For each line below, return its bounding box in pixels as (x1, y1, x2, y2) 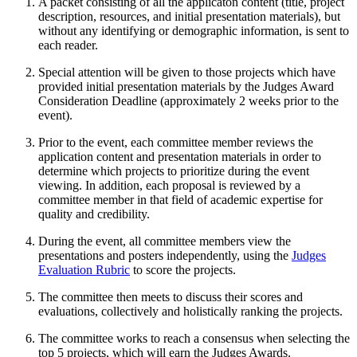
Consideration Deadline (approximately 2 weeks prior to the (38, 93, 339, 108)
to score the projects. (133, 262, 239, 277)
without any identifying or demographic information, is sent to (38, 23, 349, 37)
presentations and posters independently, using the (38, 248, 288, 262)
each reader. (38, 37, 98, 52)
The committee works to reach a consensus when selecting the (38, 331, 350, 345)
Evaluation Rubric (38, 262, 130, 277)
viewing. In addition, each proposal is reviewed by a (38, 178, 300, 192)
